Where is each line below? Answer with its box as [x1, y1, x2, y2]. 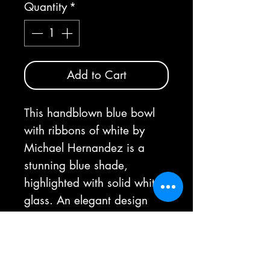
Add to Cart [66, 67, 127, 83]
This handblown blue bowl [24, 105, 155, 121]
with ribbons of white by [24, 123, 145, 138]
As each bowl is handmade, [24, 245, 165, 260]
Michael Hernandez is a [24, 140, 145, 155]
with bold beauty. [24, 210, 115, 225]
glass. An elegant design [24, 193, 148, 208]
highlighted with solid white [24, 175, 161, 190]
